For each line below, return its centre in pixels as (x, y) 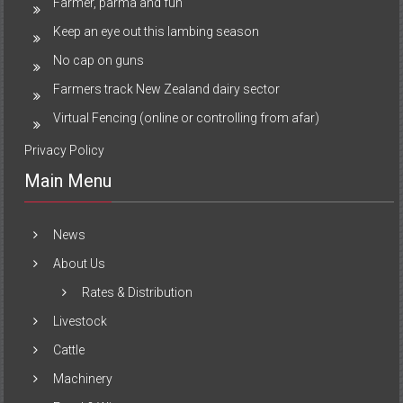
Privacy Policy (65, 150)
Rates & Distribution (138, 292)
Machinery (83, 378)
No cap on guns (99, 60)
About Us (80, 263)
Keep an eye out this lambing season (157, 31)
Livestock (81, 321)
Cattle (69, 349)
